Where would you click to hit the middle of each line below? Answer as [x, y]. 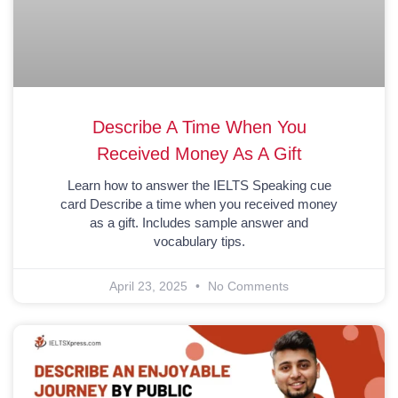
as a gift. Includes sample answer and [199, 222]
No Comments [247, 286]
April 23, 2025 [150, 286]
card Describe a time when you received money [199, 203]
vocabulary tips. [199, 241]
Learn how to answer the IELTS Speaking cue [199, 185]
